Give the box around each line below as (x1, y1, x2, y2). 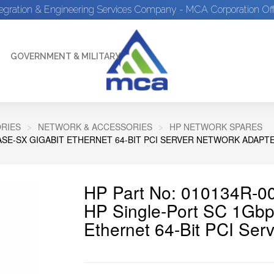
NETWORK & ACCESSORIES (38, 120, 152, 133)
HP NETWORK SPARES (169, 120, 262, 133)
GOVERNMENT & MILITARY (10, 51, 120, 61)
